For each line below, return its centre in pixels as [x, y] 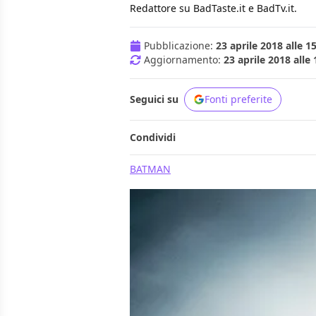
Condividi [153, 138]
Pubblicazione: [180, 46]
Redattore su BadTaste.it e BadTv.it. [213, 8]
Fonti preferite [238, 99]
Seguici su [154, 99]
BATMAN [150, 169]
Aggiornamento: [184, 60]
